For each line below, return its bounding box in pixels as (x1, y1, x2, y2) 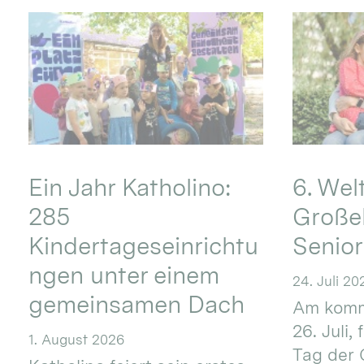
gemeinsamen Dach (28, 289, 245, 318)
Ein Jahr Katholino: (28, 172, 232, 201)
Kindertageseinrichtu (28, 231, 259, 260)
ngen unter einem (28, 260, 220, 289)
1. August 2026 (28, 331, 125, 348)
